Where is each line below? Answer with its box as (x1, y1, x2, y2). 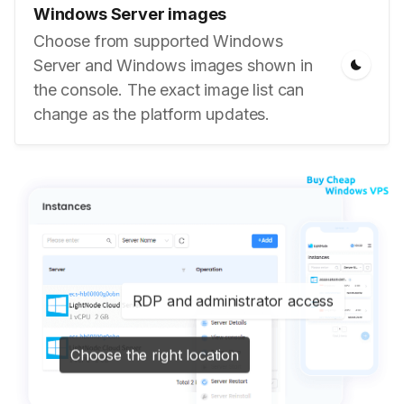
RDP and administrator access (132, 291, 335, 310)
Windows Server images (33, 5, 227, 23)
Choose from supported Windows (33, 32, 283, 50)
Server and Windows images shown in (33, 56, 313, 75)
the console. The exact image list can (33, 80, 305, 99)
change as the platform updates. (33, 105, 271, 124)
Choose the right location (69, 347, 239, 366)
